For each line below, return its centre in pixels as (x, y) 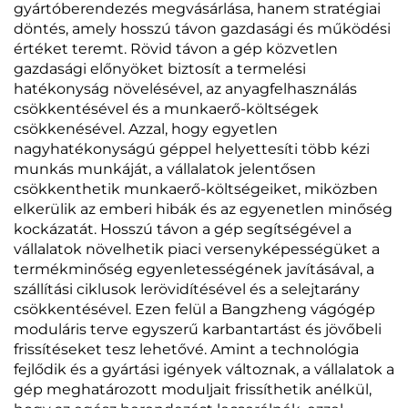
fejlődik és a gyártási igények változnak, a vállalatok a (204, 369)
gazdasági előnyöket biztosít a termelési (160, 68)
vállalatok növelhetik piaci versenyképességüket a (197, 249)
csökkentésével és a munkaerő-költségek (166, 108)
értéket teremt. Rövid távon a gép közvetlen (176, 48)
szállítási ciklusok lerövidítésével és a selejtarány (187, 289)
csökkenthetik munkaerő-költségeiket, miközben (196, 189)
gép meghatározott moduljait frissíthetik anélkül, (193, 389)
